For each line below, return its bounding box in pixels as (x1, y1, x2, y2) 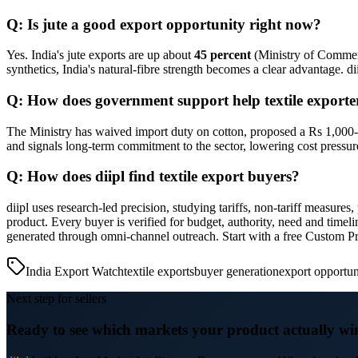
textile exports (124, 265, 194, 279)
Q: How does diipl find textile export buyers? (6, 168, 300, 185)
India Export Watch (26, 265, 124, 279)
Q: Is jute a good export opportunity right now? (6, 15, 321, 33)
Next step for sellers (6, 292, 106, 306)
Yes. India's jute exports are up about (6, 48, 194, 62)
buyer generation (194, 265, 279, 279)
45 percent (194, 48, 251, 62)
